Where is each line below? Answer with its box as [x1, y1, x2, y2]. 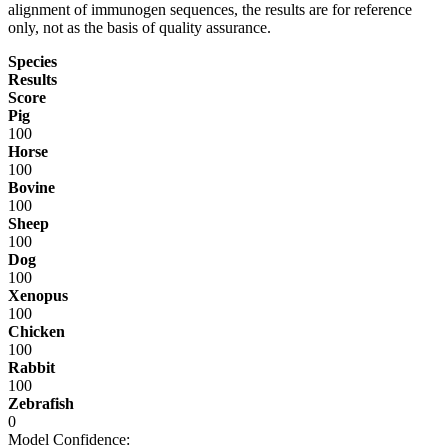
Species [8, 52, 57, 70]
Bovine [8, 178, 55, 196]
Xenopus [8, 286, 68, 304]
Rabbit [8, 358, 55, 376]
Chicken [8, 322, 65, 340]
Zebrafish [8, 394, 74, 412]
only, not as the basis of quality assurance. [8, 18, 271, 36]
